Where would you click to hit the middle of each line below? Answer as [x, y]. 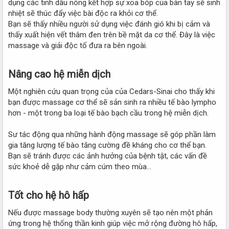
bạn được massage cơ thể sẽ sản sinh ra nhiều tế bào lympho [112, 102]
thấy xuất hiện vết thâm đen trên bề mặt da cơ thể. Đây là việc [112, 35]
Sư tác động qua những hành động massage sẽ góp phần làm [112, 134]
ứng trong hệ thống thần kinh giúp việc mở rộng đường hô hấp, [113, 223]
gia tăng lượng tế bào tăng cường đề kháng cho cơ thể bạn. [107, 145]
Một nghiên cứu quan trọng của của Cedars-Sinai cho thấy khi [111, 91]
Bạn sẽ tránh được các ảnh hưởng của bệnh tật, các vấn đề [108, 156]
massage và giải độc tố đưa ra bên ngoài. [78, 45]
